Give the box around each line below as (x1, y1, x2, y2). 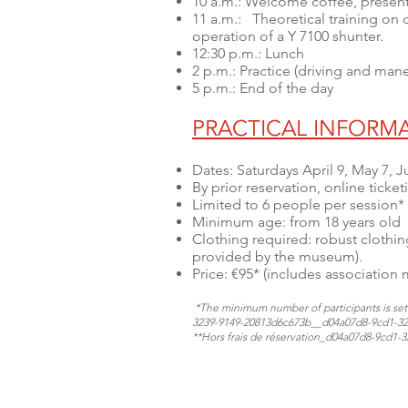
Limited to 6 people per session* (192, 196, 404, 213)
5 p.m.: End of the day (192, 79, 333, 97)
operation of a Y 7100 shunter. (192, 27, 383, 45)
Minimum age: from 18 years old (192, 213, 401, 230)
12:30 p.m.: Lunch (192, 45, 304, 62)
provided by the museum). (192, 248, 362, 265)
